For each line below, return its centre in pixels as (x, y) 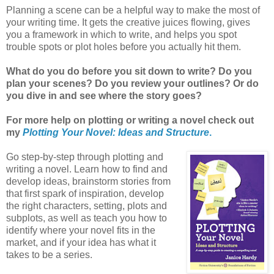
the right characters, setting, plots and (87, 206)
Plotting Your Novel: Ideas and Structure (116, 133)
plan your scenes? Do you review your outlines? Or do (132, 84)
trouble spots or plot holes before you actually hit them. (124, 47)
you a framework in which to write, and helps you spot (121, 35)
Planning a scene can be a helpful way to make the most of (133, 10)
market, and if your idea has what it (81, 243)
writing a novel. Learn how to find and (87, 169)
